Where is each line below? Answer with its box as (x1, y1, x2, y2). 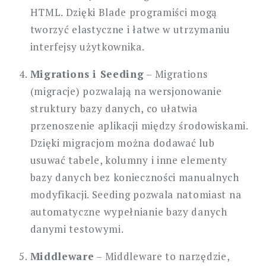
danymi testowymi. (30, 222, 124, 236)
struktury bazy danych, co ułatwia (30, 102, 198, 116)
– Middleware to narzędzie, (94, 249, 230, 264)
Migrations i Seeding (30, 67, 144, 81)
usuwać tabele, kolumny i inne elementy (30, 153, 228, 167)
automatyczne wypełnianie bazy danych (30, 205, 227, 219)
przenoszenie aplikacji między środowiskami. (30, 119, 248, 133)
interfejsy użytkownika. (30, 40, 145, 54)
